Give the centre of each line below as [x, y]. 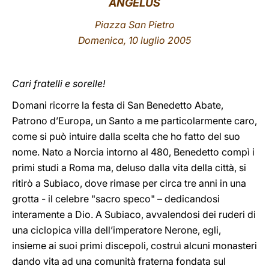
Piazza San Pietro [134, 25]
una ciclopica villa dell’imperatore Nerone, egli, [116, 230]
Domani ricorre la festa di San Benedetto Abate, [118, 105]
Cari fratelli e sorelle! [59, 83]
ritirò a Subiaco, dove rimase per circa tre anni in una [129, 183]
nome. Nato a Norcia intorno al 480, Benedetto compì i [133, 152]
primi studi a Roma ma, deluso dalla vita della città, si [129, 168]
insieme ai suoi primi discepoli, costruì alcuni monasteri [134, 246]
